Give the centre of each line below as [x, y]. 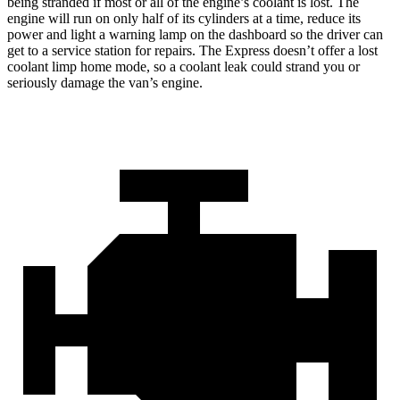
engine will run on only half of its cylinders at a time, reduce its [184, 18]
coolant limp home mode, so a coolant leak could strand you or [183, 66]
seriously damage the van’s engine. [105, 82]
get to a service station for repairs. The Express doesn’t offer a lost [192, 50]
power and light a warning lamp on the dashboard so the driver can [195, 34]
